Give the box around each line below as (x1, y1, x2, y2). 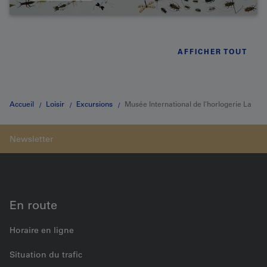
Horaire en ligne (10, 225, 74, 236)
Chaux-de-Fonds (10, 142, 64, 152)
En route (10, 198, 57, 213)
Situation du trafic (10, 249, 82, 260)
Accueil (10, 99, 34, 109)
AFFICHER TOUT (178, 46, 247, 57)
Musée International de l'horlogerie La (125, 99, 252, 109)
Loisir (46, 99, 64, 109)
